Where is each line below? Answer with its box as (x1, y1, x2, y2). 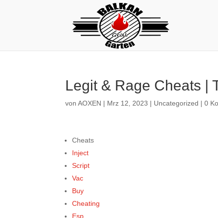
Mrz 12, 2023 (107, 99, 148, 107)
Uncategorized (154, 99, 199, 107)
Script (72, 162, 90, 169)
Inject (72, 149, 89, 157)
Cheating (72, 200, 100, 207)
